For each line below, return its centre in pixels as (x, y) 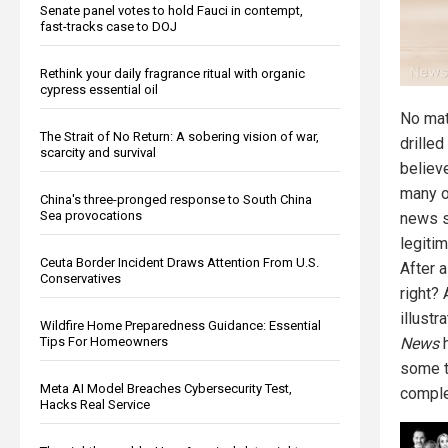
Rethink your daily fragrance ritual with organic (172, 73)
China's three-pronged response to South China (176, 199)
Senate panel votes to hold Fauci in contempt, (171, 10)
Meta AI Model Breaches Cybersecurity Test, (166, 388)
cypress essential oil (99, 89)
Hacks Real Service (95, 404)
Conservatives (80, 278)
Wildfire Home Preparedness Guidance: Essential (180, 325)
